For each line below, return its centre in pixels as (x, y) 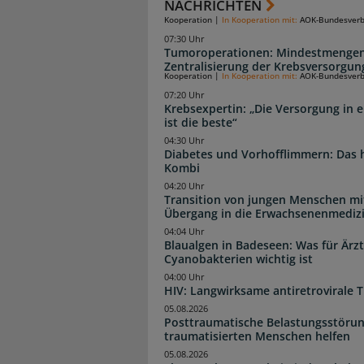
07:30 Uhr (184, 39)
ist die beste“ (201, 122)
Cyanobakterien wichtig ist (238, 259)
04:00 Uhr (184, 277)
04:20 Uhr (184, 186)
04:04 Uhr (184, 232)
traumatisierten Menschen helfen (257, 336)
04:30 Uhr (184, 140)
